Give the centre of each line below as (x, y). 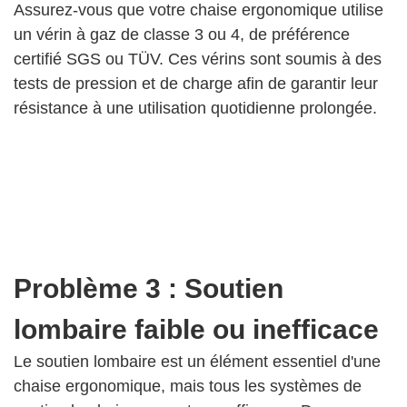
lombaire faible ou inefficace (196, 330)
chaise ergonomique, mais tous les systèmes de (188, 387)
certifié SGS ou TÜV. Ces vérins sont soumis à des (198, 60)
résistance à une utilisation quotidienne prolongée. (195, 109)
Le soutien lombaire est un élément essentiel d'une (197, 362)
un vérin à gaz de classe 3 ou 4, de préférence (182, 35)
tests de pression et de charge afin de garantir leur (196, 84)
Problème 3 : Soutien (149, 289)
